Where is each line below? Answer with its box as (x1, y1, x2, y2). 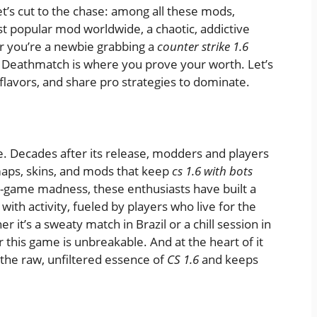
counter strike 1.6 (157, 38, 248, 54)
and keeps (199, 250, 258, 267)
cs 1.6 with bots (172, 162, 253, 179)
